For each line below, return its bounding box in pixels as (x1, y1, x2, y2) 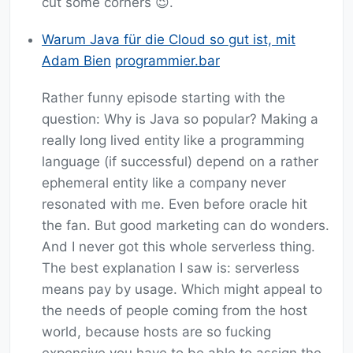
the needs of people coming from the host (42, 303, 307, 319)
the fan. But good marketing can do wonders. (42, 217, 329, 234)
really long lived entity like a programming (42, 132, 304, 149)
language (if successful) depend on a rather (42, 154, 318, 170)
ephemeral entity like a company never (42, 175, 286, 191)
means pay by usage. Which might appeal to (42, 281, 322, 298)
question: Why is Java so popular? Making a (42, 111, 318, 128)
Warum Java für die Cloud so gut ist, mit (42, 32, 295, 48)
